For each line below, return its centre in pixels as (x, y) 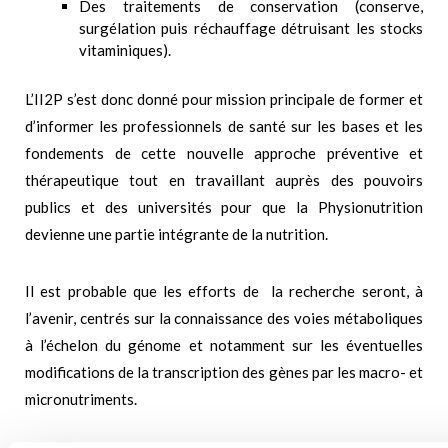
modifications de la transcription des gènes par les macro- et (224, 372)
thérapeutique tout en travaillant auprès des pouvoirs (224, 180)
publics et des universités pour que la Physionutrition (224, 207)
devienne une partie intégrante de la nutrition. (176, 234)
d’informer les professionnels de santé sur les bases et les (224, 126)
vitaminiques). (125, 50)
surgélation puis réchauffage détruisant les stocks (251, 28)
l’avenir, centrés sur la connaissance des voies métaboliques (224, 318)
